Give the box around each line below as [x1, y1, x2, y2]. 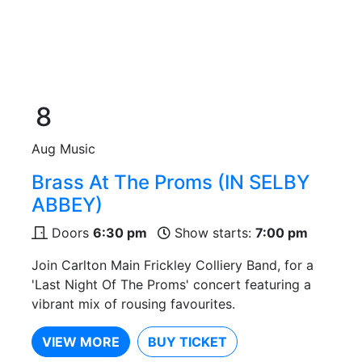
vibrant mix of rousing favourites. [32, 296, 235, 313]
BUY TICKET [148, 334, 227, 351]
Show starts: [170, 225, 255, 242]
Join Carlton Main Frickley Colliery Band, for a [32, 257, 314, 274]
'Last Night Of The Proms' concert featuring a [32, 276, 311, 293]
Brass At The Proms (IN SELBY [32, 170, 309, 195]
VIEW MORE [42, 334, 120, 351]
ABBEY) [32, 193, 103, 217]
